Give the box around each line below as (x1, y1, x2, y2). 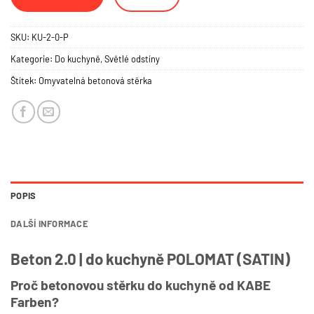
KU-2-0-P (32, 31, 69, 43)
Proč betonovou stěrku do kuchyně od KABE (11, 277, 271, 294)
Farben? (11, 294, 59, 310)
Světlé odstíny (104, 53, 160, 64)
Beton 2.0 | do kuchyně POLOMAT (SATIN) (11, 249, 290, 268)
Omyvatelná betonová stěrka (39, 74, 152, 86)
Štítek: (11, 74, 39, 86)
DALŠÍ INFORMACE (11, 217, 88, 229)
